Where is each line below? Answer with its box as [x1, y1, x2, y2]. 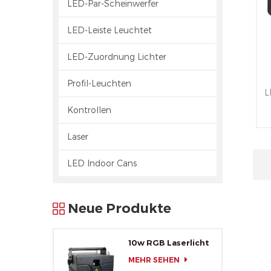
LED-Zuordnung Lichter [67, 51, 166, 62]
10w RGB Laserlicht [128, 238, 209, 248]
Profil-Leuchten [67, 78, 131, 89]
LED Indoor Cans [67, 158, 137, 169]
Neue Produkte [68, 200, 171, 217]
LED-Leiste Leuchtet [67, 25, 152, 36]
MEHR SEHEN [128, 255, 180, 265]
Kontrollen [67, 105, 111, 116]
